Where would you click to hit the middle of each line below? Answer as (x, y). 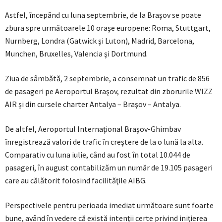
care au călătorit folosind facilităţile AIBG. (76, 181)
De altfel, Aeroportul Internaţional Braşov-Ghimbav (93, 129)
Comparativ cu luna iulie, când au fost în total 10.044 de (98, 155)
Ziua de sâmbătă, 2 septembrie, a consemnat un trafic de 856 (107, 79)
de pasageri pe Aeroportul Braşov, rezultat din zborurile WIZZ (109, 91)
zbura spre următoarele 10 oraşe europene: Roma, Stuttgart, (108, 28)
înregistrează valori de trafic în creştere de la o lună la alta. (104, 142)
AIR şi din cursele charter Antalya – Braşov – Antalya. (93, 104)
